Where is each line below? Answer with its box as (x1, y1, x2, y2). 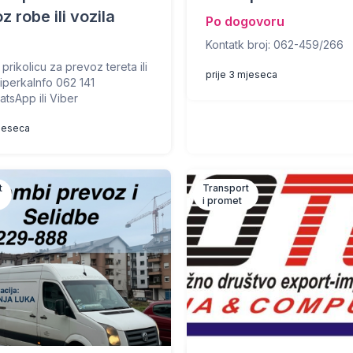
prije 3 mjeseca (206, 69, 278, 80)
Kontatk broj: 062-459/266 (206, 38, 344, 51)
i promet (203, 195, 243, 206)
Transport (203, 182, 250, 194)
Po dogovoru (206, 13, 285, 29)
